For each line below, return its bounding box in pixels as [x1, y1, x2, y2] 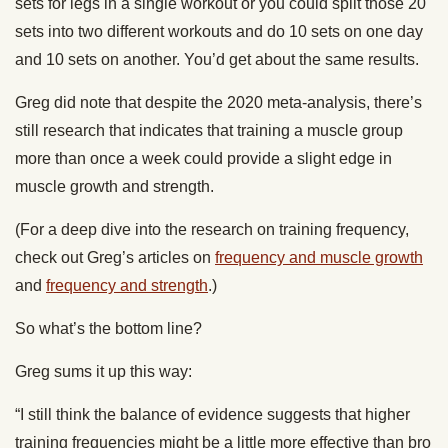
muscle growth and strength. [15, 178, 214, 196]
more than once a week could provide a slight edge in [15, 150, 392, 168]
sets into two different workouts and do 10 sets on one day [15, 23, 423, 41]
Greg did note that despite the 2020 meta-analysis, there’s [15, 94, 422, 112]
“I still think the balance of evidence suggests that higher [15, 406, 410, 424]
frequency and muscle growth [215, 249, 423, 267]
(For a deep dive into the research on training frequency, [15, 221, 409, 239]
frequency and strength [46, 277, 208, 295]
